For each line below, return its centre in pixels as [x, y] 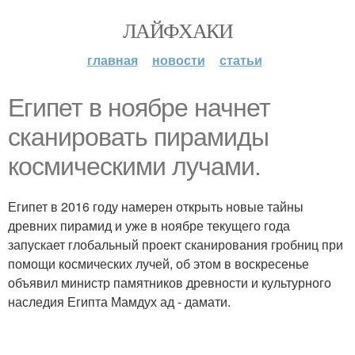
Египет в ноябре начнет [139, 108]
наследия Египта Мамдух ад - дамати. [119, 302]
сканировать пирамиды [138, 137]
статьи [240, 60]
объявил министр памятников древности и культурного [170, 282]
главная [112, 60]
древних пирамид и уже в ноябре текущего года [149, 225]
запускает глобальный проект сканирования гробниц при [176, 244]
